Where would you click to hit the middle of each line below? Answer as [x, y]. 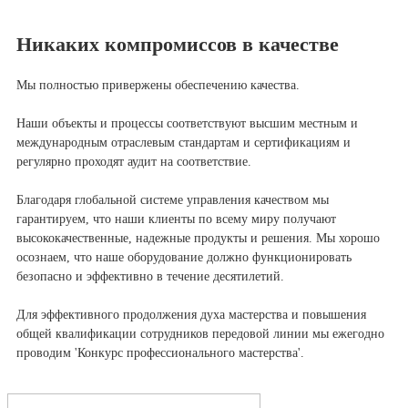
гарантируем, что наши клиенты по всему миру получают [176, 219]
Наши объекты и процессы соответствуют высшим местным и [187, 123]
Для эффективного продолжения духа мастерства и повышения [191, 314]
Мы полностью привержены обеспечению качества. [158, 85]
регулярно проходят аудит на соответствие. [134, 161]
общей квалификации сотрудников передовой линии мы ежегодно [200, 333]
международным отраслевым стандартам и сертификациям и [184, 142]
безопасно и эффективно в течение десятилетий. [150, 276]
